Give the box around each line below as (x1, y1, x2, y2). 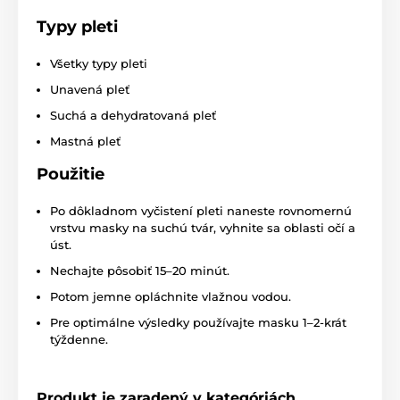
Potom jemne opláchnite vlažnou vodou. (50, 289, 291, 304)
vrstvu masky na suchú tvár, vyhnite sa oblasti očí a (50, 221, 355, 236)
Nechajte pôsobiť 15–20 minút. (50, 263, 229, 279)
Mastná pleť (50, 134, 121, 149)
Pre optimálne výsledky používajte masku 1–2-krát (50, 315, 346, 330)
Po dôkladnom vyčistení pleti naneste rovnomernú (50, 204, 352, 219)
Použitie (37, 164, 104, 185)
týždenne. (50, 332, 108, 347)
